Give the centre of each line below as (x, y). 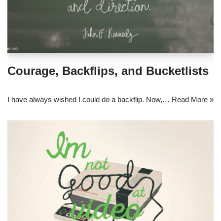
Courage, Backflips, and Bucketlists (108, 71)
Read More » (193, 99)
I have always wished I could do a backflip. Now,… (90, 99)
